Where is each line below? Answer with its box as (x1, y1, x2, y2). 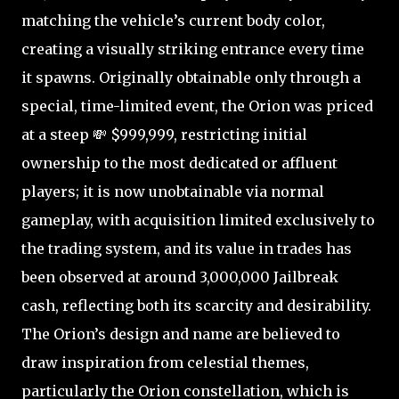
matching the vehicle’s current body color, (21, 11, 325, 29)
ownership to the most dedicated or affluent (21, 153, 338, 172)
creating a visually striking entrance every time (21, 39, 364, 58)
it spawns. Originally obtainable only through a (21, 68, 361, 86)
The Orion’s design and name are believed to (21, 324, 340, 343)
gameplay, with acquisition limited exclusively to (21, 210, 375, 229)
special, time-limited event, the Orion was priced (21, 96, 373, 115)
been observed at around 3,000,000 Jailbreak (21, 267, 338, 286)
